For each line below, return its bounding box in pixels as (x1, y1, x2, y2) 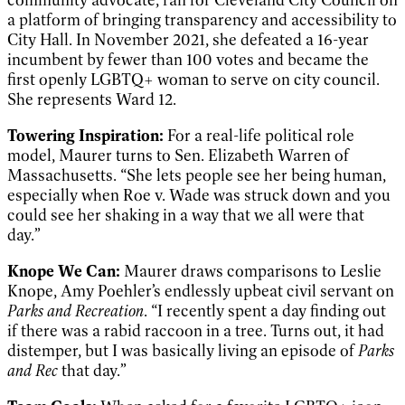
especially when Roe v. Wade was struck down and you (7, 184, 391, 205)
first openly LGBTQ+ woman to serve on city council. (7, 69, 380, 89)
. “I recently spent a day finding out (144, 300, 386, 321)
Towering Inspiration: (7, 125, 167, 146)
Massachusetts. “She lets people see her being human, (7, 165, 386, 185)
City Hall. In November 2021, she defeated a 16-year (7, 29, 369, 50)
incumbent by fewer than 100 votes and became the (7, 49, 369, 70)
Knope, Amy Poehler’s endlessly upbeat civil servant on (7, 280, 394, 301)
